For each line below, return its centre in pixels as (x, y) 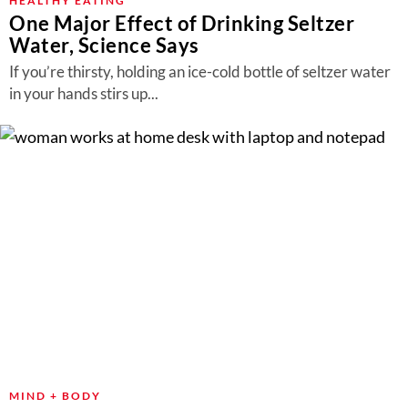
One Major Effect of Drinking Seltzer (182, 23)
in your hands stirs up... (84, 93)
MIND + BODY (55, 396)
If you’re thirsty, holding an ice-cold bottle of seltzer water (200, 71)
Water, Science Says (104, 45)
